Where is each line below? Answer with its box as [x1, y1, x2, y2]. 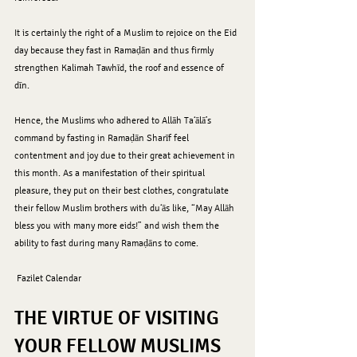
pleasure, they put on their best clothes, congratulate [14, 185, 231, 197]
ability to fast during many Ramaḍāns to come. [14, 237, 198, 249]
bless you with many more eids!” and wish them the [14, 220, 222, 232]
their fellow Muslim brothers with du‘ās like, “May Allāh [14, 202, 237, 214]
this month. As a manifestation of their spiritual [14, 167, 207, 179]
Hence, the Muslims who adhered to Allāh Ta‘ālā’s [14, 115, 214, 127]
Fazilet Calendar [17, 273, 84, 284]
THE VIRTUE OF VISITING [14, 306, 223, 331]
